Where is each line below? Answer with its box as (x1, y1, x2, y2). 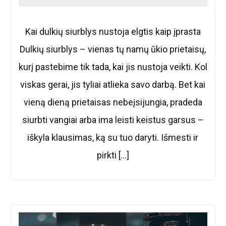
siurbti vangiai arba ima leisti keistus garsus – (22, 114, 204, 125)
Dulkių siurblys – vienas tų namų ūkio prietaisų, (20, 43, 206, 54)
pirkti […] (96, 149, 129, 160)
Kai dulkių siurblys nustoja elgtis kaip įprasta (25, 26, 201, 37)
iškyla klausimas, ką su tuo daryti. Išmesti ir (27, 132, 199, 143)
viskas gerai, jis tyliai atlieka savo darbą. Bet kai (20, 79, 206, 90)
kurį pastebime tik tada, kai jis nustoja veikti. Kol (18, 61, 207, 72)
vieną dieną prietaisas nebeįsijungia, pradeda (23, 96, 202, 107)
